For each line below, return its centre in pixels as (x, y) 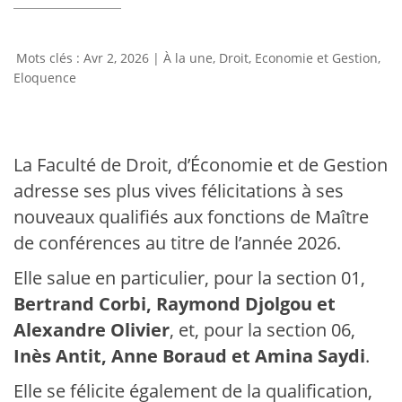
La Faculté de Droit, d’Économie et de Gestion (201, 165)
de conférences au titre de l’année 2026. (177, 243)
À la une (188, 58)
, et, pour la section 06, (262, 330)
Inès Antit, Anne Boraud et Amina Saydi (189, 356)
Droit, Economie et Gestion (298, 58)
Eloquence (45, 78)
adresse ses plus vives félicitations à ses (179, 191)
